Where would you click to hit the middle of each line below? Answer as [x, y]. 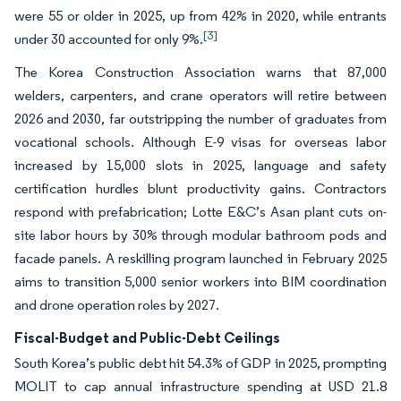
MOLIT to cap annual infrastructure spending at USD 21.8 [200, 386]
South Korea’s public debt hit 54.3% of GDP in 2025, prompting [200, 363]
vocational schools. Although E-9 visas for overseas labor [200, 142]
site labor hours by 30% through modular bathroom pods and [200, 235]
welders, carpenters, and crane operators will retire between [200, 95]
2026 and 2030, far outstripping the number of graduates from [200, 119]
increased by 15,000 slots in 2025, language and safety [200, 165]
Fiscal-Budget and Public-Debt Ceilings [147, 337]
